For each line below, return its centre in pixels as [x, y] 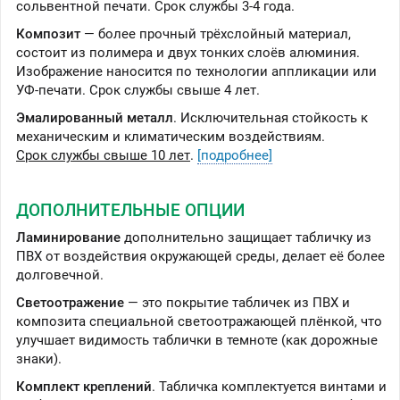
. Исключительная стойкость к [271, 118]
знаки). [39, 359]
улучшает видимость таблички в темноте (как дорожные [197, 341]
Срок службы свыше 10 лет [103, 156]
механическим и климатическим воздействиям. [171, 137]
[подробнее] [235, 156]
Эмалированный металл [95, 118]
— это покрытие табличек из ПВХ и [237, 303]
